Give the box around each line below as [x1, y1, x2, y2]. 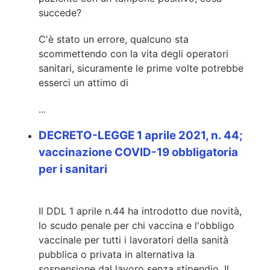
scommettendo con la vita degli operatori [39, 47, 228, 60]
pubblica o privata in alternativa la [39, 248, 195, 261]
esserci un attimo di [39, 76, 128, 89]
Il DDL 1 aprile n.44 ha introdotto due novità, [39, 205, 242, 218]
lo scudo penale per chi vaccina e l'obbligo [39, 219, 234, 232]
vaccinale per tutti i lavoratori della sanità [39, 234, 228, 246]
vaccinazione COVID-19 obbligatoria [39, 145, 238, 160]
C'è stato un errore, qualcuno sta [39, 33, 189, 45]
